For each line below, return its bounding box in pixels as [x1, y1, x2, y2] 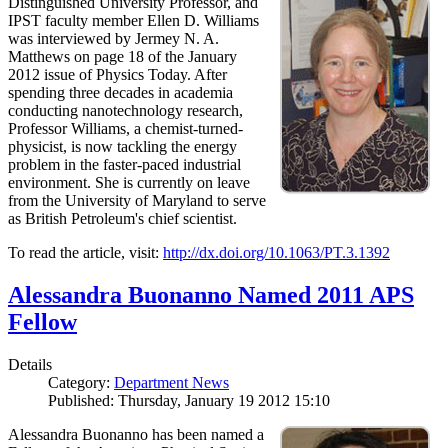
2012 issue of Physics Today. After [8, 66, 227, 84]
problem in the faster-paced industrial [8, 156, 241, 174]
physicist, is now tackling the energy [8, 138, 237, 156]
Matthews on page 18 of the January [8, 48, 237, 66]
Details [8, 356, 52, 374]
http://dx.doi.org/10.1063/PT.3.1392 [163, 244, 390, 262]
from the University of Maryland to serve [8, 192, 266, 210]
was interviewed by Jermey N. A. [8, 30, 219, 48]
